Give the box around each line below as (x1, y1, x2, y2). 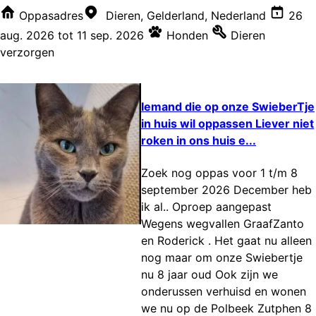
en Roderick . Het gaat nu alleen (141, 233, 312, 248)
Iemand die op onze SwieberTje (141, 99, 315, 114)
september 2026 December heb (141, 182, 312, 197)
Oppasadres (19, 8, 83, 23)
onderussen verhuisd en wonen (141, 284, 306, 298)
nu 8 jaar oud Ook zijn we (141, 267, 278, 281)
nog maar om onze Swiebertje (141, 250, 303, 265)
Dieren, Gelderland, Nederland (106, 8, 266, 23)
